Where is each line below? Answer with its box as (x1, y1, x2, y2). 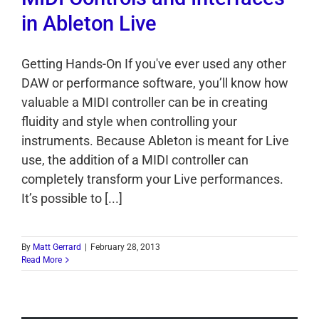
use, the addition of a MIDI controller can (21, 152, 249, 167)
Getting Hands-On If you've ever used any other (21, 56, 286, 71)
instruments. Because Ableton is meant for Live (21, 132, 289, 148)
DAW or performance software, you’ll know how (21, 75, 288, 90)
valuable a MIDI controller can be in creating (21, 94, 268, 110)
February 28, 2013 (90, 241, 160, 252)
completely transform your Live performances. (21, 171, 283, 187)
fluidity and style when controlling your (21, 113, 237, 129)
